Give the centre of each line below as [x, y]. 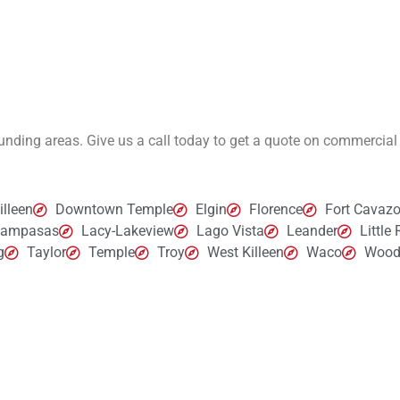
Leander [312, 231]
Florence [276, 210]
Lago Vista [230, 231]
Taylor [46, 253]
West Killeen [246, 253]
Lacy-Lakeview [128, 231]
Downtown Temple [114, 210]
